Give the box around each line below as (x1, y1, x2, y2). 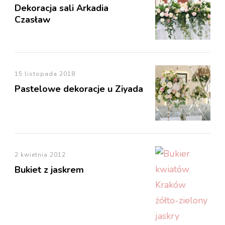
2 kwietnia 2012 (15, 150, 66, 159)
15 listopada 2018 (15, 69, 75, 78)
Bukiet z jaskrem (15, 163, 84, 176)
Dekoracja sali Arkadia (15, 2, 108, 14)
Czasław (15, 13, 50, 26)
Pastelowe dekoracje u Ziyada (15, 82, 143, 95)
